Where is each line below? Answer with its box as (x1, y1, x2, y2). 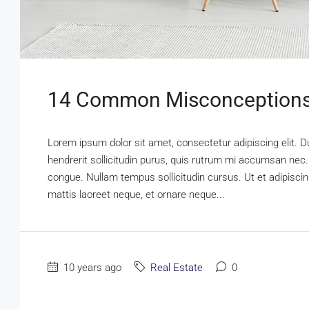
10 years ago (61, 261, 121, 274)
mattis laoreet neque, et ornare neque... (48, 188, 225, 201)
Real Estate (150, 261, 203, 274)
